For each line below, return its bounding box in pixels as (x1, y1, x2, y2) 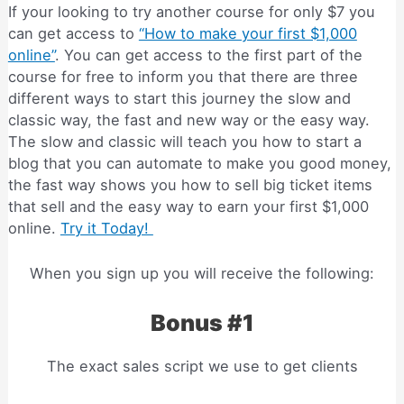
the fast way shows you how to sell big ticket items (7, 176, 372, 195)
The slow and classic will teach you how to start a (7, 133, 362, 151)
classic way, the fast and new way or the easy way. (7, 111, 370, 130)
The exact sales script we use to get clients (46, 356, 358, 375)
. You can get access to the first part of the (54, 46, 363, 65)
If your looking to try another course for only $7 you (7, 3, 375, 22)
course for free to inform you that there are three (7, 68, 358, 87)
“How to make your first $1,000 (138, 24, 357, 43)
